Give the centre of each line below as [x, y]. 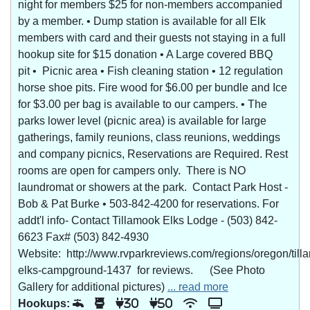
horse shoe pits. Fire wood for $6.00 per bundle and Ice [153, 88]
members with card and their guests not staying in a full [152, 38]
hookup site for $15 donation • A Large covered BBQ [145, 54]
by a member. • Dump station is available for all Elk [142, 21]
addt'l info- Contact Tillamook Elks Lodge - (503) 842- [148, 220]
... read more [198, 287]
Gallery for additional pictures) [93, 287]
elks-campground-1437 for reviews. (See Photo [142, 270]
